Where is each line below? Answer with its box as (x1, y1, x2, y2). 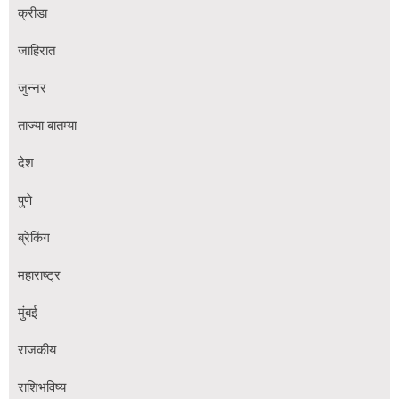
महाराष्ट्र (18, 267, 61, 284)
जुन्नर (18, 80, 46, 97)
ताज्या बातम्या (18, 118, 77, 134)
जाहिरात (18, 43, 55, 60)
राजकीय (18, 342, 56, 359)
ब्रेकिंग (18, 230, 50, 247)
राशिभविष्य (18, 379, 66, 396)
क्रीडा (18, 5, 47, 22)
